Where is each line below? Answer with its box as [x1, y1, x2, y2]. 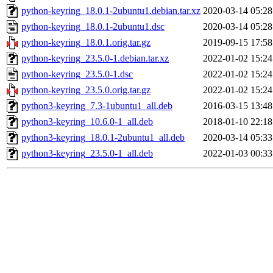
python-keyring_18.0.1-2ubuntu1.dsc [21, 21, 165, 32]
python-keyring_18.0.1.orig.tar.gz [21, 37, 151, 48]
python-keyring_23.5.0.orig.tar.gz [21, 85, 151, 96]
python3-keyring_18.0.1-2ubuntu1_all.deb [21, 132, 185, 143]
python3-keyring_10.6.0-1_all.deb [21, 116, 153, 127]
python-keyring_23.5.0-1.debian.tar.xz [21, 53, 169, 64]
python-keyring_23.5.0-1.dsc [21, 69, 133, 80]
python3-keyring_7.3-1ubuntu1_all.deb [21, 101, 172, 112]
